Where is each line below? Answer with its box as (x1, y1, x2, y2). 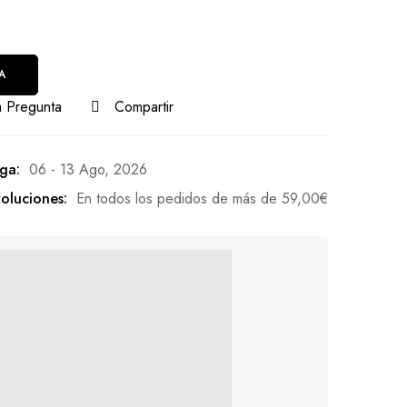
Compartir (114, 96, 174, 117)
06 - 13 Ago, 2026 (29, 159, 147, 180)
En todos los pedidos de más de (76, 188, 282, 209)
